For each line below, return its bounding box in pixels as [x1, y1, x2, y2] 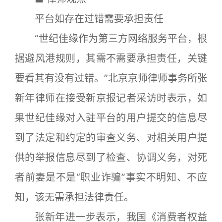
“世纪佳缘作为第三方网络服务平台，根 [15, 33, 207, 45]
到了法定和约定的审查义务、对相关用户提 [15, 132, 207, 144]
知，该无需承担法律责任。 [15, 191, 134, 204]
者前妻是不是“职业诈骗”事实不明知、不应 [15, 171, 207, 184]
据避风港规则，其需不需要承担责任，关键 [15, 53, 207, 65]
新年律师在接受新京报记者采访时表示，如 [15, 92, 207, 105]
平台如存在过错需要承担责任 [15, 13, 164, 25]
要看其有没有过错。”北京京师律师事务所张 [15, 72, 207, 85]
